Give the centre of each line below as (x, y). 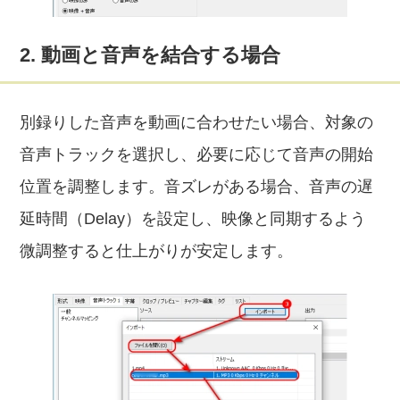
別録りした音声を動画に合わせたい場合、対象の (197, 122)
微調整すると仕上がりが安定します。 (157, 251)
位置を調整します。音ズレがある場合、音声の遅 (197, 187)
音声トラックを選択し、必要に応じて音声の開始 (197, 154)
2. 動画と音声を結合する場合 (150, 55)
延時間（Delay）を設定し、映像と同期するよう (193, 219)
